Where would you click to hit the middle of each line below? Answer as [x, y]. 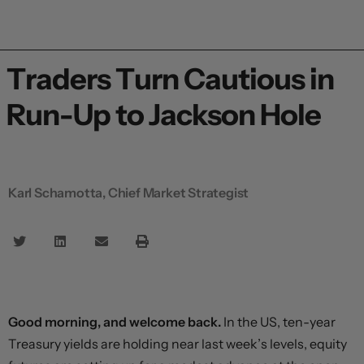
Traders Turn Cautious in [170, 78]
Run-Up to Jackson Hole [164, 114]
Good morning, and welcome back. [116, 321]
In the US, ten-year [279, 321]
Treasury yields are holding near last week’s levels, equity [178, 343]
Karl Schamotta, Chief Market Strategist [129, 192]
